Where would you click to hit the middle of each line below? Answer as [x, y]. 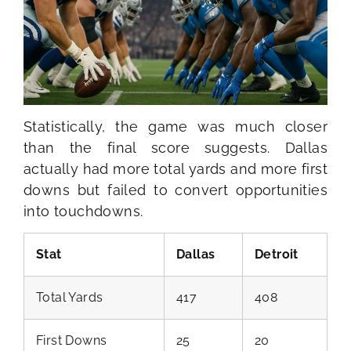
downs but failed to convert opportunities [175, 190]
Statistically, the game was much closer [175, 126]
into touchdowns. [83, 211]
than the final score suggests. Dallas [175, 147]
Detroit [277, 255]
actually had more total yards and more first [175, 168]
